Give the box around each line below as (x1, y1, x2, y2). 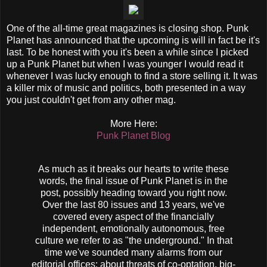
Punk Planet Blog (97, 130, 170, 141)
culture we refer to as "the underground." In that (35, 235, 232, 246)
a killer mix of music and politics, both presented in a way (7, 82, 246, 93)
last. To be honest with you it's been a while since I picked (7, 46, 249, 57)
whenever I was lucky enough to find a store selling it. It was (7, 70, 257, 81)
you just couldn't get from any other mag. (7, 94, 176, 105)
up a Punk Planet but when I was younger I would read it (7, 58, 243, 69)
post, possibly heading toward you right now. (40, 187, 227, 198)
